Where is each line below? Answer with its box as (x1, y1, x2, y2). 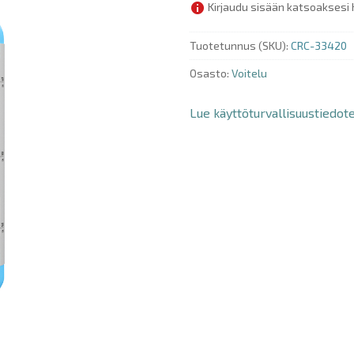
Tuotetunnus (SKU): (190, 39, 291, 53)
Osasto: (190, 66, 232, 81)
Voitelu (232, 66, 267, 81)
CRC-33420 (291, 39, 347, 53)
